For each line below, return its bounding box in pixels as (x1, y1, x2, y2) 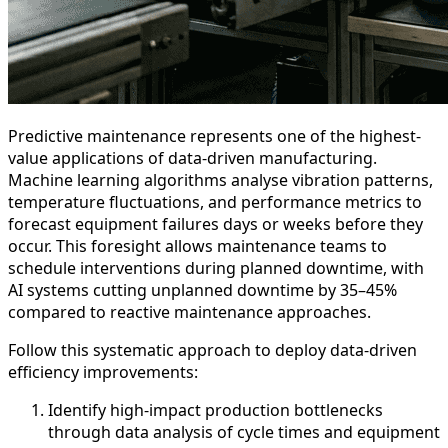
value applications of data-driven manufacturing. (8, 146, 377, 169)
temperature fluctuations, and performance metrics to (8, 190, 422, 213)
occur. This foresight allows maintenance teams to (8, 234, 387, 257)
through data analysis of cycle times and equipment (48, 420, 440, 443)
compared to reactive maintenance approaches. (8, 300, 371, 323)
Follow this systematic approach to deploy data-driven (8, 338, 417, 361)
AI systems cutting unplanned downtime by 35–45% (8, 278, 397, 301)
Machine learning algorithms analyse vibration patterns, (8, 168, 433, 191)
